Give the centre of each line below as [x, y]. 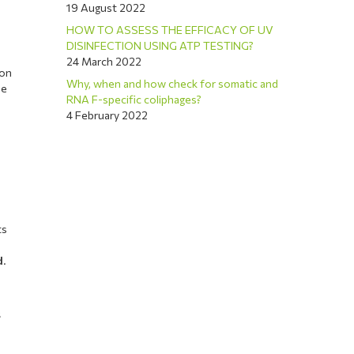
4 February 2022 [107, 115]
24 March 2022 [104, 61]
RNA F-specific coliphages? [134, 99]
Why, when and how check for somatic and [173, 83]
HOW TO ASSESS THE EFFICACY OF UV [170, 30]
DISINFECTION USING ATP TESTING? [160, 45]
